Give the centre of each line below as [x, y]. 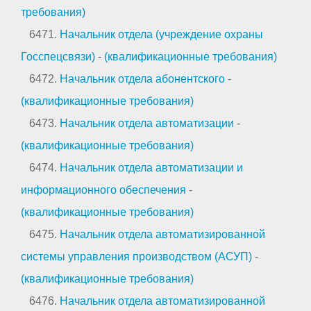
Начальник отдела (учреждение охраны [161, 34]
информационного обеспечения [103, 190]
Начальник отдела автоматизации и [151, 167]
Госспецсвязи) [58, 56]
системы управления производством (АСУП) [136, 256]
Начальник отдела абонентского [142, 78]
